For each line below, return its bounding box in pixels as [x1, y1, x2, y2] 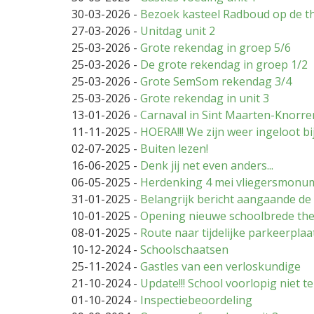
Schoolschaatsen [140, 242, 228, 258]
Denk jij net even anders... [140, 158, 273, 174]
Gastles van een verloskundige [140, 259, 301, 275]
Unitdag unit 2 [140, 23, 215, 39]
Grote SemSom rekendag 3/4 [140, 74, 292, 90]
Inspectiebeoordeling [140, 292, 252, 308]
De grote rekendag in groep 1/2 [140, 57, 308, 73]
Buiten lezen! [140, 141, 208, 157]
